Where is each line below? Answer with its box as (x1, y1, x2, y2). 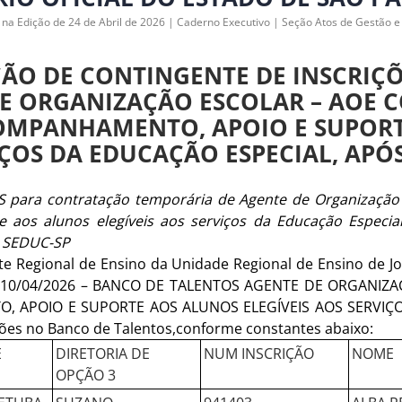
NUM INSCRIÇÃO (204, 344, 314, 363)
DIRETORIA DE (56, 344, 150, 363)
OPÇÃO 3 (56, 365, 116, 385)
